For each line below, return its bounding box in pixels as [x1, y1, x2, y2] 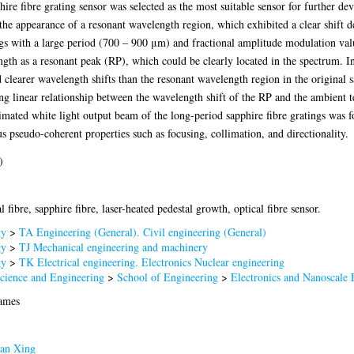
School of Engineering [116, 269, 218, 284]
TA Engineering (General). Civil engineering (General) [18, 224, 266, 239]
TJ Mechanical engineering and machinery [18, 239, 208, 254]
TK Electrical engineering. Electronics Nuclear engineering [18, 254, 284, 269]
